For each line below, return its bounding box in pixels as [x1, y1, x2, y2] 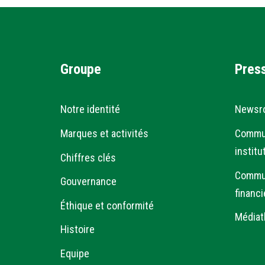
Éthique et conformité [60, 199, 154, 212]
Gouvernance [60, 175, 117, 188]
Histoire [60, 223, 95, 236]
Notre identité [60, 103, 120, 116]
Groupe [60, 60, 101, 77]
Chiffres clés [60, 151, 116, 164]
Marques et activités [60, 127, 148, 140]
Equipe [60, 247, 89, 260]
